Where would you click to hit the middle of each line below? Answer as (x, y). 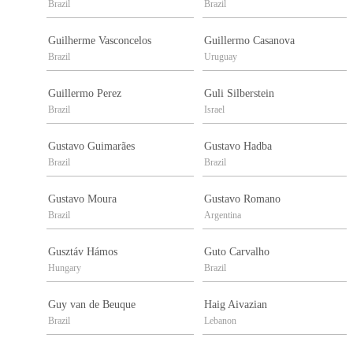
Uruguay (221, 57)
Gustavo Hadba (238, 147)
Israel (214, 110)
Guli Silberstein (239, 94)
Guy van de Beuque (92, 305)
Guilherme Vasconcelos (100, 41)
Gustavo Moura (82, 199)
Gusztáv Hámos (83, 252)
